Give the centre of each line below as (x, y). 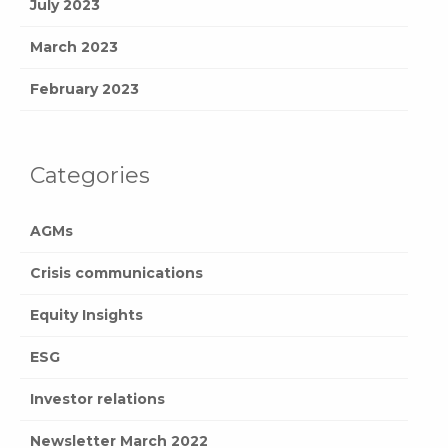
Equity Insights (86, 314)
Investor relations (97, 398)
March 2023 (74, 46)
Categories (90, 175)
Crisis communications (116, 272)
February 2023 (84, 88)
